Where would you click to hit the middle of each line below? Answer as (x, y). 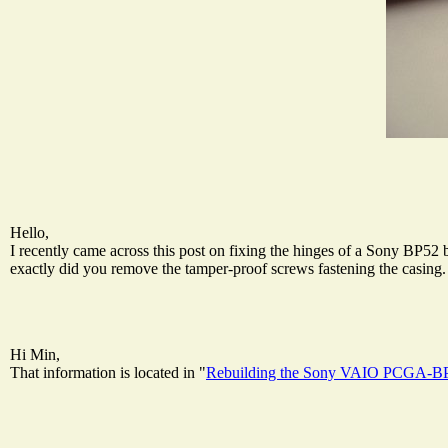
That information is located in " (108, 372)
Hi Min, (35, 354)
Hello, (29, 232)
